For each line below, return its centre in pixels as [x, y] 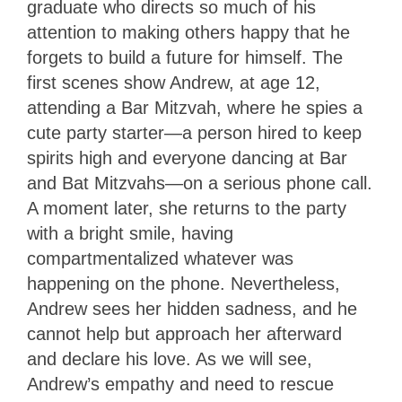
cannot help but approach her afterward [184, 334]
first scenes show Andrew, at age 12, [174, 83]
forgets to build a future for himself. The [185, 58]
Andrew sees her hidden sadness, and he [192, 309]
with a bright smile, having [130, 234]
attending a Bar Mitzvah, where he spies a [195, 108]
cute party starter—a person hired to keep [194, 133]
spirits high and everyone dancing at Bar [187, 158]
